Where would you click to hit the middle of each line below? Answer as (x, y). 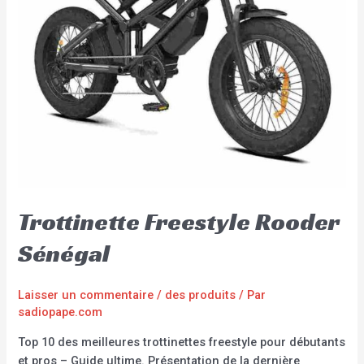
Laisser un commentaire (86, 295)
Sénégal (64, 254)
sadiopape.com (61, 312)
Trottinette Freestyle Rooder (179, 222)
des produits (201, 295)
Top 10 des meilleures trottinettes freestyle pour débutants (182, 342)
